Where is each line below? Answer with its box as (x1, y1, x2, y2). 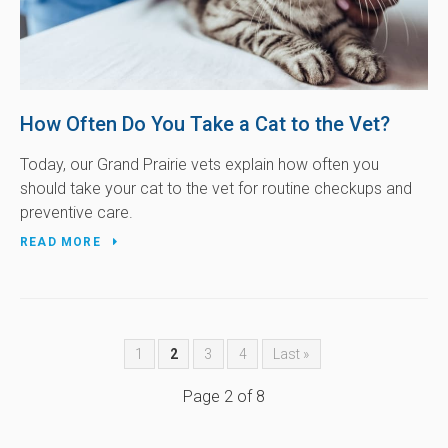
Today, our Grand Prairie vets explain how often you (20, 155, 379, 175)
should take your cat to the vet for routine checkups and (20, 179, 412, 199)
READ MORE (20, 235, 101, 250)
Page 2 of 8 (183, 387, 265, 407)
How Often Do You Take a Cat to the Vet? (20, 112, 390, 137)
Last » (273, 345, 310, 362)
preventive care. (20, 203, 133, 223)
